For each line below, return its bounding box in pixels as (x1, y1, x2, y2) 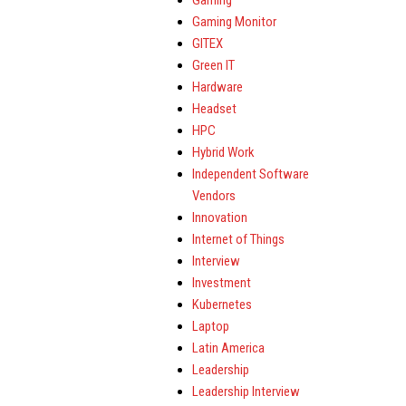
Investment (192, 275, 251, 291)
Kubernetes (192, 296, 252, 313)
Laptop (192, 318, 229, 334)
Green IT (192, 57, 235, 73)
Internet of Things (192, 231, 285, 247)
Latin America (192, 340, 265, 356)
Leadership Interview (192, 383, 300, 400)
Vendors (192, 188, 236, 204)
